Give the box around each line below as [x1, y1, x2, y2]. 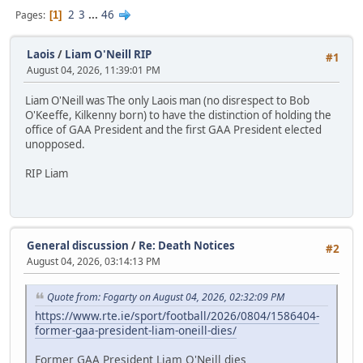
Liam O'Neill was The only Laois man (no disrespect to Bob [25, 93, 310, 109]
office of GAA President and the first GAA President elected [25, 122, 322, 138]
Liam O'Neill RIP [65, 47, 152, 62]
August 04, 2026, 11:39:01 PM [27, 63, 160, 77]
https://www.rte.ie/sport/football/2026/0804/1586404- [35, 307, 319, 323]
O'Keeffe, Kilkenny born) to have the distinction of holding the [25, 108, 331, 123]
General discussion [27, 237, 129, 253]
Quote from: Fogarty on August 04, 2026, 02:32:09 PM [47, 289, 284, 304]
